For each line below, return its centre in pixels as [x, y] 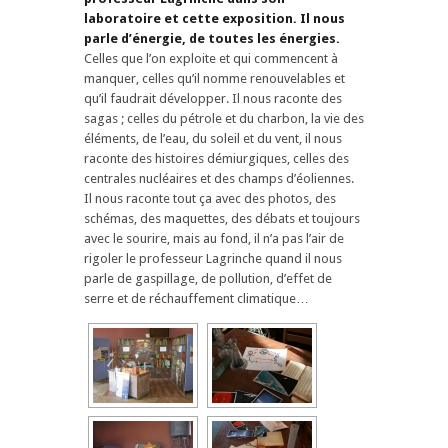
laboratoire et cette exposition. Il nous [214, 18]
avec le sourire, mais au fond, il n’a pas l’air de [214, 238]
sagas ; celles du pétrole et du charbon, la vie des [224, 118]
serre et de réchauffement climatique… [196, 298]
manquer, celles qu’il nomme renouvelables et [214, 78]
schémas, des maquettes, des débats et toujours [222, 218]
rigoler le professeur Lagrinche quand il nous [213, 258]
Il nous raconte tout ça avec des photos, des [210, 198]
